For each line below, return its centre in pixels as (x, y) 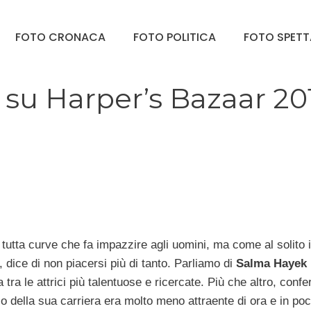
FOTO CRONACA (60, 37)
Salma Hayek (271, 263)
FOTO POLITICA (175, 37)
